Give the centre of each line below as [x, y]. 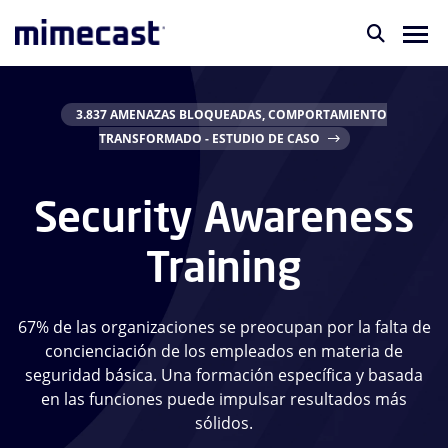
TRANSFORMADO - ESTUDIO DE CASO [209, 138]
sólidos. [224, 423]
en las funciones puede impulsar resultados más [224, 399]
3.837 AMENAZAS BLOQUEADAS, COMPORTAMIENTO [231, 114]
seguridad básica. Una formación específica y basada [224, 375]
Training [224, 266]
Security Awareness [224, 216]
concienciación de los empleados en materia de [224, 351]
